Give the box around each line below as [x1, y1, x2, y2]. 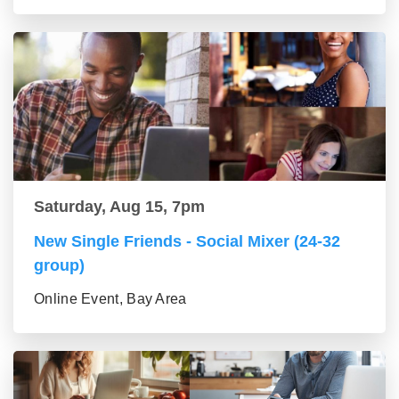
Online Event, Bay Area [34, 291, 187, 307]
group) [34, 256, 85, 275]
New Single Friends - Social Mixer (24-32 [34, 232, 340, 251]
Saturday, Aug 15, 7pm [34, 198, 205, 216]
